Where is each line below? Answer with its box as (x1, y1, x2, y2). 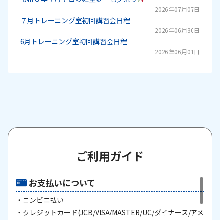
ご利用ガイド (76, 147, 144, 164)
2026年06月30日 (155, 26, 200, 34)
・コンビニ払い (15, 194, 64, 205)
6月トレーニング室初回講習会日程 (20, 36, 127, 46)
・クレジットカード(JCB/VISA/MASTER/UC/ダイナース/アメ (15, 207, 204, 217)
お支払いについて (28, 176, 95, 189)
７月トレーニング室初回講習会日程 (20, 15, 130, 25)
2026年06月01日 (155, 47, 200, 55)
